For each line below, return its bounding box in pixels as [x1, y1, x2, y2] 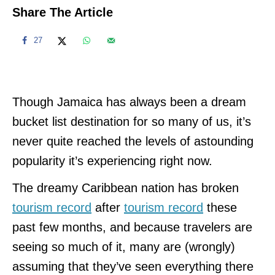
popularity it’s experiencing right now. [12, 153, 212, 168]
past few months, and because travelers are [12, 220, 252, 234]
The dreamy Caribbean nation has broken [12, 180, 239, 195]
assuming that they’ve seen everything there [12, 259, 254, 273]
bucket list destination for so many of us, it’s [12, 114, 251, 128]
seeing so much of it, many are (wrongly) [12, 239, 235, 254]
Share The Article [12, 5, 113, 19]
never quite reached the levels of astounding [12, 134, 254, 148]
